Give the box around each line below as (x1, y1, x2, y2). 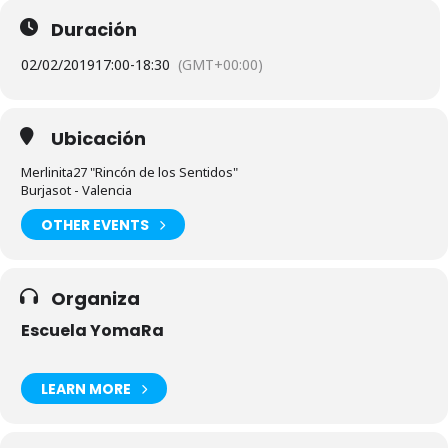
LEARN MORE (41, 378, 131, 399)
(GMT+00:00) (178, 55, 263, 74)
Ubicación (51, 126, 146, 151)
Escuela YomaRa (21, 319, 164, 342)
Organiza (51, 286, 140, 311)
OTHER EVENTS (41, 214, 149, 235)
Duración (51, 17, 137, 42)
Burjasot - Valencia (21, 181, 132, 199)
